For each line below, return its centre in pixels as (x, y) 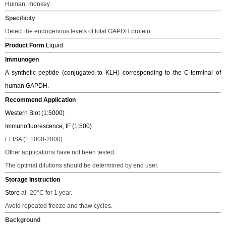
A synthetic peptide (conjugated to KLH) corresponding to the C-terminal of (113, 73)
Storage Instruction (33, 180)
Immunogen (22, 60)
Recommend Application (40, 100)
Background (23, 220)
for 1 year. (59, 193)
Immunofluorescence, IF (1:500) (48, 126)
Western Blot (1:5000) (35, 113)
